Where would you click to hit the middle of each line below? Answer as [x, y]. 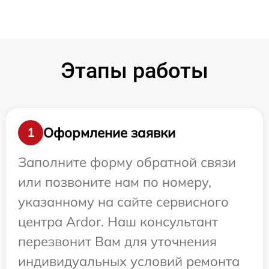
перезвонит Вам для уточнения [117, 241]
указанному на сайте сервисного [123, 202]
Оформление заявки [109, 132]
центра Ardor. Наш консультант [118, 222]
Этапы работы [134, 71]
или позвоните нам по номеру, [115, 182]
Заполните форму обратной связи [127, 162]
